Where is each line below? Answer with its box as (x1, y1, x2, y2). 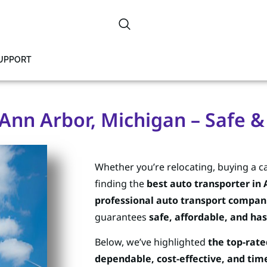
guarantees (95, 210, 149, 223)
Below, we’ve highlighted (95, 235, 208, 249)
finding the (95, 176, 147, 190)
